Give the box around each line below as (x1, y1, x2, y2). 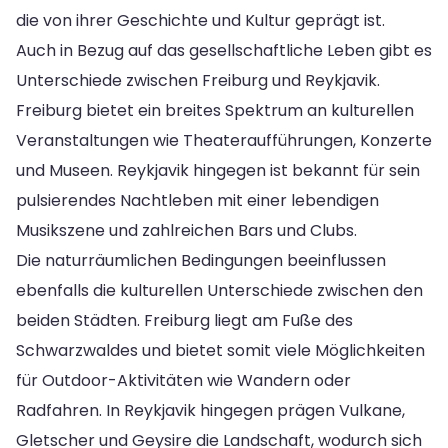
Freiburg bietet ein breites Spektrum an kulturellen (16, 98, 414, 122)
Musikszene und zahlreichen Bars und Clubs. (16, 218, 357, 242)
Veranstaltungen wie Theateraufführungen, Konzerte (16, 128, 432, 152)
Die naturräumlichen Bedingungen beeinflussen (16, 248, 386, 272)
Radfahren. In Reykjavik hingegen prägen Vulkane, (16, 398, 405, 422)
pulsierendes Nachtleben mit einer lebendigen (16, 188, 379, 212)
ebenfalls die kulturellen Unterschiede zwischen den (16, 278, 423, 302)
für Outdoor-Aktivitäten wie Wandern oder (16, 368, 351, 392)
